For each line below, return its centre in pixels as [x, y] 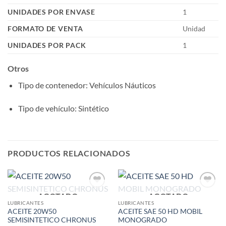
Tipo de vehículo [46, 108]
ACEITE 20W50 [32, 211]
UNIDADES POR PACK [47, 45]
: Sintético [92, 108]
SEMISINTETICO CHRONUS [51, 220]
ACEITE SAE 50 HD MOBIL [160, 211]
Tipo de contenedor [52, 85]
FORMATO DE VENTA [45, 28]
